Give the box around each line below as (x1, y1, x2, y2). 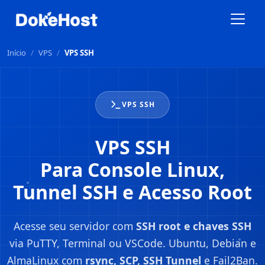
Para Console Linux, (40, 157, 225, 182)
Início (7, 47, 26, 58)
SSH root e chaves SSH (136, 219, 251, 233)
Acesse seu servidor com (14, 219, 136, 233)
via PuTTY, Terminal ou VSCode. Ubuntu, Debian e (9, 236, 256, 250)
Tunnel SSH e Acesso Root (13, 179, 252, 205)
